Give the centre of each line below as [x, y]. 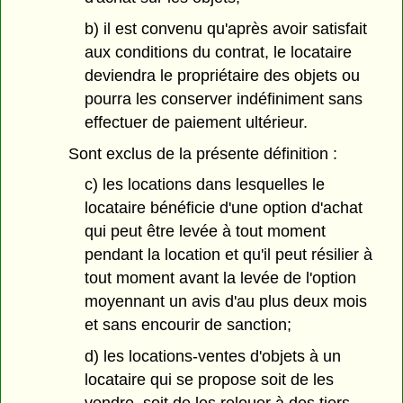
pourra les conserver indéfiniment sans [223, 99]
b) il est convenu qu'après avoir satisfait [225, 28]
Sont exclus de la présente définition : [203, 153]
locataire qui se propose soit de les [209, 380]
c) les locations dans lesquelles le [204, 185]
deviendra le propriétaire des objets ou [222, 75]
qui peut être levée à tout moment [205, 232]
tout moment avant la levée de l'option [220, 278]
